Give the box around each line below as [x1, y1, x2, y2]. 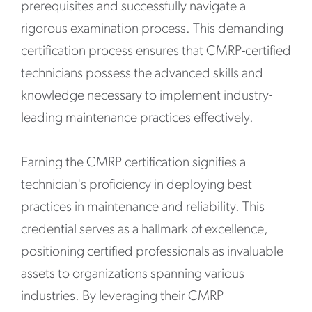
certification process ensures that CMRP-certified [21, 45, 291, 58]
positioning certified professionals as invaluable [21, 245, 283, 259]
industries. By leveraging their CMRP [21, 290, 224, 304]
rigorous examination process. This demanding [21, 22, 283, 36]
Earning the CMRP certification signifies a [21, 156, 246, 170]
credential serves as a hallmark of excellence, [21, 223, 268, 237]
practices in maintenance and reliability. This [21, 201, 265, 214]
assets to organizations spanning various [21, 267, 244, 281]
